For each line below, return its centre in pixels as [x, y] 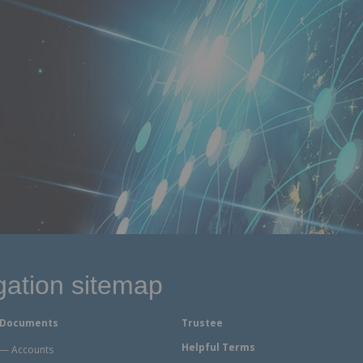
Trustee [202, 323]
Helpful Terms [218, 347]
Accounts [32, 350]
